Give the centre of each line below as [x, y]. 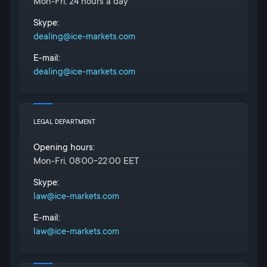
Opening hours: [64, 147]
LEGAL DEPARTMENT [64, 122]
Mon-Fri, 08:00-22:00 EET [86, 161]
